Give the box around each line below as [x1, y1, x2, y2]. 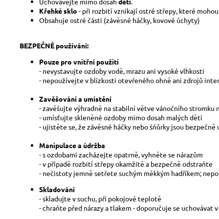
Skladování [39, 185, 75, 194]
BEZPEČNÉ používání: [20, 41, 88, 50]
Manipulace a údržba [39, 141, 105, 150]
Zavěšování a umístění [39, 94, 111, 103]
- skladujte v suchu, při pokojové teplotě [39, 194, 161, 203]
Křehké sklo [39, 6, 77, 15]
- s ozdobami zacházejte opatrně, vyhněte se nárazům [39, 150, 203, 159]
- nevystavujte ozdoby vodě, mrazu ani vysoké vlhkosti [39, 66, 204, 75]
